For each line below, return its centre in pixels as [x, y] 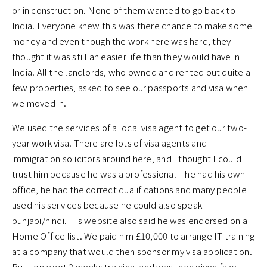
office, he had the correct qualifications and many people [129, 190]
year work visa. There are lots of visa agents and [110, 143]
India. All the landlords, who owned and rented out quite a [131, 72]
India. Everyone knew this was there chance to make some [132, 26]
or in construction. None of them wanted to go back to [124, 10]
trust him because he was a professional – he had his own [129, 174]
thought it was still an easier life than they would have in [126, 57]
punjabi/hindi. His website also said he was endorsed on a [130, 221]
